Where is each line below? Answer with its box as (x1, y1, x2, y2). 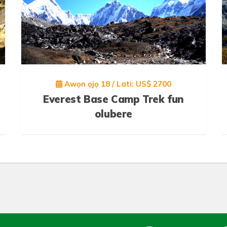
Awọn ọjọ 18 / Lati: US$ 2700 (62, 79, 171, 89)
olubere (94, 107, 133, 120)
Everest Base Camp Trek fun (43, 92, 184, 105)
